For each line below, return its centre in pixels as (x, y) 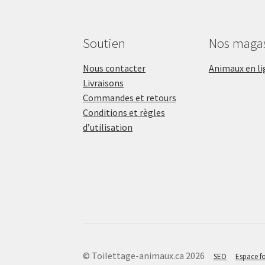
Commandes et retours (130, 98)
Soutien (104, 43)
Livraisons (104, 83)
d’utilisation (108, 127)
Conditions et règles (124, 113)
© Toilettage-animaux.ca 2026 (144, 256)
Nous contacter (114, 68)
